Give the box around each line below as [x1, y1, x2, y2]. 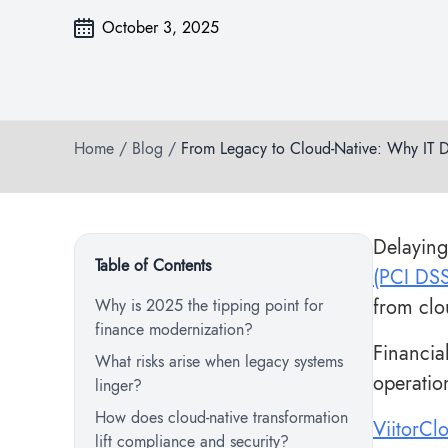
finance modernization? [95, 318, 258, 341]
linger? [95, 374, 147, 397]
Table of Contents [95, 254, 211, 277]
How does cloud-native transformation [95, 406, 348, 429]
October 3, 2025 [102, 16, 219, 39]
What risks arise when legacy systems [95, 350, 343, 373]
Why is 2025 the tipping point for [95, 294, 323, 317]
